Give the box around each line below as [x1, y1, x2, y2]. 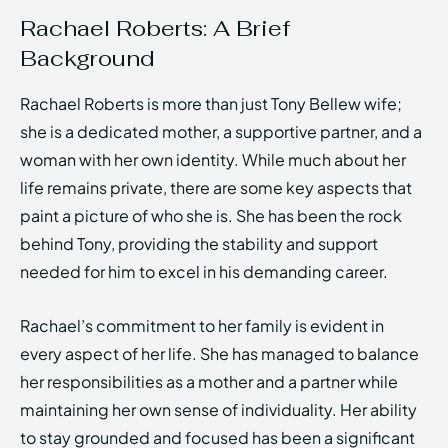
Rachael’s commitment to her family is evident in [20, 314, 384, 336]
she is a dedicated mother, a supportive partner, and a [20, 120, 422, 142]
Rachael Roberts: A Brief [20, 13, 290, 42]
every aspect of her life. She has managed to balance [20, 342, 419, 364]
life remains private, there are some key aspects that [20, 176, 412, 198]
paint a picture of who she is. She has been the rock [20, 204, 402, 226]
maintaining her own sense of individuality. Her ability [20, 398, 417, 420]
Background [20, 43, 155, 72]
